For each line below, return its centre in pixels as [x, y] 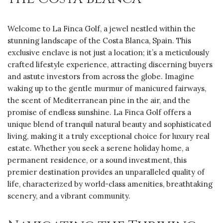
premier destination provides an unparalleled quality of [106, 172]
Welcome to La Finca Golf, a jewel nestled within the [102, 29]
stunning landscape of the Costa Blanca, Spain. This [99, 41]
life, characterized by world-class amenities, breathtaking [110, 184]
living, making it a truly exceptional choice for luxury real [109, 136]
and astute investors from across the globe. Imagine [101, 77]
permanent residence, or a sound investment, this [97, 160]
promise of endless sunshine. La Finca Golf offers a [99, 112]
